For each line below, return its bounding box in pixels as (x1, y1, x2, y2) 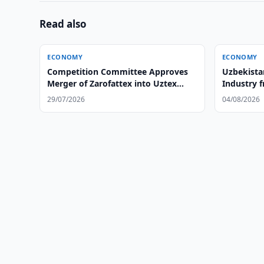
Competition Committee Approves (47, 66, 189, 77)
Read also (39, 17, 87, 31)
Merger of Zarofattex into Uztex (47, 78, 177, 89)
